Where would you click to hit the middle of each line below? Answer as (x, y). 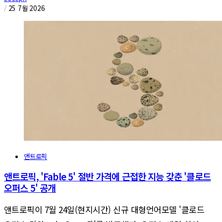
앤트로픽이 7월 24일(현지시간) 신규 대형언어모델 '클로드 (104, 210)
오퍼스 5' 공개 (30, 187)
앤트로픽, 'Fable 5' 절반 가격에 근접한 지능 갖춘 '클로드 (107, 176)
